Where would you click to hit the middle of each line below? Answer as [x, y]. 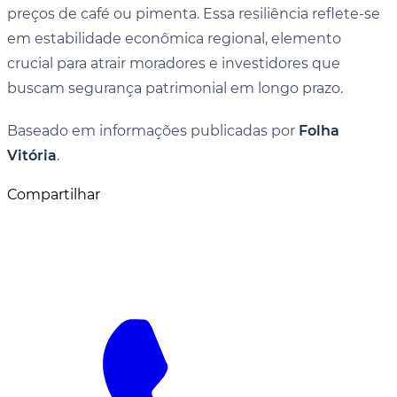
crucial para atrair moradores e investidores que [174, 63]
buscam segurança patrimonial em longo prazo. [175, 88]
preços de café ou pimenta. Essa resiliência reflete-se [194, 13]
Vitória [32, 155]
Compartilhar [54, 194]
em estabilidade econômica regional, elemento [174, 38]
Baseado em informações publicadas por [153, 130]
